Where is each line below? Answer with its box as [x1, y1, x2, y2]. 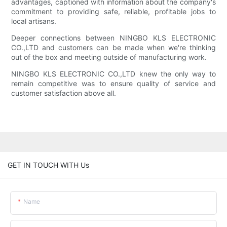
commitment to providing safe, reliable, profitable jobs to [11, 7, 216, 16]
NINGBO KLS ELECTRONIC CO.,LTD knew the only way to [11, 69, 216, 79]
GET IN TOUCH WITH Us [8, 160, 89, 169]
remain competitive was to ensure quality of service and [11, 79, 216, 88]
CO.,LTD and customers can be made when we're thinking [11, 43, 216, 52]
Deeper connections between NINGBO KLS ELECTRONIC [11, 33, 216, 43]
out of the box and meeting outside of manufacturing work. [11, 53, 207, 62]
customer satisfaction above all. [11, 89, 117, 98]
